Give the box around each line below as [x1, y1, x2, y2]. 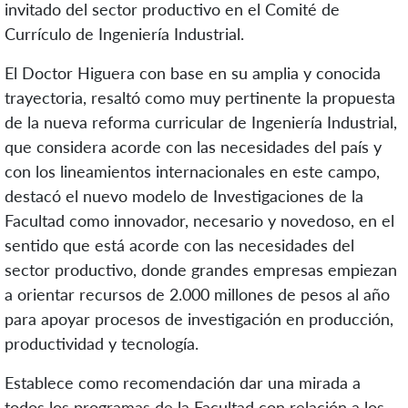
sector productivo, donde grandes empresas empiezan [5, 260, 397, 280]
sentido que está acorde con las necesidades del [5, 235, 354, 256]
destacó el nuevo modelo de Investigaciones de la [5, 186, 363, 207]
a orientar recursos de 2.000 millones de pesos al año [5, 284, 390, 305]
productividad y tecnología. [5, 333, 199, 354]
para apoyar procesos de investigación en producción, [5, 309, 393, 330]
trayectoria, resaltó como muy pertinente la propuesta [5, 87, 395, 108]
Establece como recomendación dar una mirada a [5, 372, 361, 393]
